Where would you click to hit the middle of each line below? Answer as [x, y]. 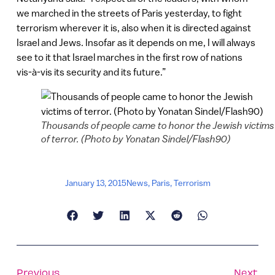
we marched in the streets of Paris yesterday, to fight [129, 13]
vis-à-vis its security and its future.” [91, 72]
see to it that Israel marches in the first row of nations [129, 57]
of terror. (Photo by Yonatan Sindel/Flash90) [136, 139]
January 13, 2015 [95, 183]
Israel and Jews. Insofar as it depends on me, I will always [136, 43]
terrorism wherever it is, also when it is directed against [134, 28]
